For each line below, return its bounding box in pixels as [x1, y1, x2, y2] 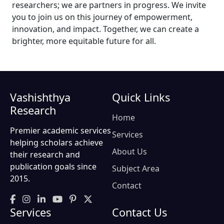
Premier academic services [10, 124, 111, 136]
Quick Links [112, 89, 170, 104]
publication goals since [10, 160, 96, 172]
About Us [112, 145, 147, 157]
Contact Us [112, 204, 167, 219]
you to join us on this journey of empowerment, [12, 11, 192, 22]
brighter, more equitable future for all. [12, 35, 156, 46]
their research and [10, 148, 80, 160]
